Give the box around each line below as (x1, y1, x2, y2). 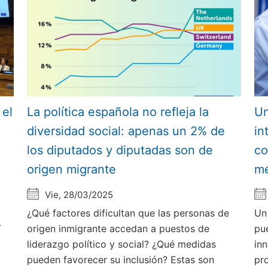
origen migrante (27, 162, 117, 176)
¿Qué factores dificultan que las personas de (27, 206, 230, 219)
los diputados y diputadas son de (27, 142, 214, 157)
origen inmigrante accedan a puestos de (27, 222, 210, 234)
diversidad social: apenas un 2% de (27, 123, 226, 138)
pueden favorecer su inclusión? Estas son (27, 253, 215, 266)
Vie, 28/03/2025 (45, 188, 114, 200)
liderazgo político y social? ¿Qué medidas (27, 237, 217, 250)
